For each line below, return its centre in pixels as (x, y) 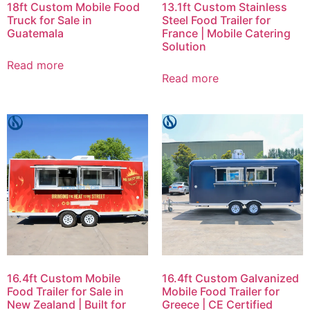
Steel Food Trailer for (216, 20)
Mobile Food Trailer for (221, 291)
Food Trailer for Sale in (65, 291)
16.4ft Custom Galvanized (230, 278)
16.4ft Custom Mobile (64, 278)
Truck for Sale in (49, 20)
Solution (184, 46)
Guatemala (35, 33)
